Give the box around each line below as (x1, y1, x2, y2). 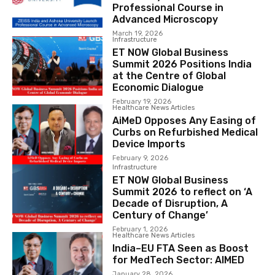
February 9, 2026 (112, 154, 168, 163)
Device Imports (112, 138, 185, 150)
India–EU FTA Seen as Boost (112, 242, 249, 255)
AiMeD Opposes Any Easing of (112, 115, 256, 127)
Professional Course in (112, 2, 223, 14)
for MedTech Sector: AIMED (112, 254, 244, 266)
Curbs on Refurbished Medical (112, 126, 258, 139)
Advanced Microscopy (112, 14, 218, 26)
